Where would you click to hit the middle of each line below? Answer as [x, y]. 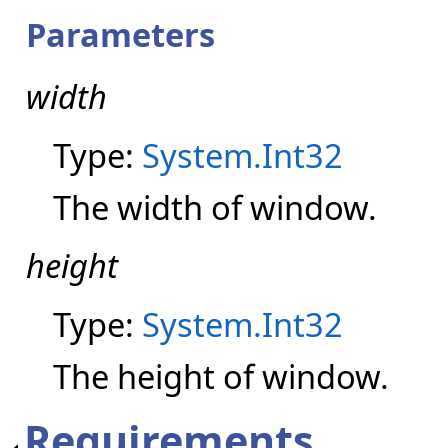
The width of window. [214, 207]
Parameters [120, 34]
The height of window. [220, 376]
